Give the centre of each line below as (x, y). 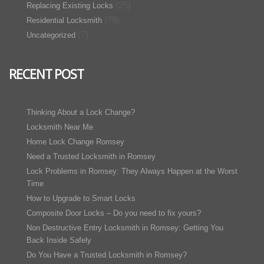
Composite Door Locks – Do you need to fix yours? (114, 213)
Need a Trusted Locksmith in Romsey (91, 157)
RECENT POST (46, 74)
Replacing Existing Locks (70, 6)
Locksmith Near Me (60, 127)
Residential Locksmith (64, 21)
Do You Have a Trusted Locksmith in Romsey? (107, 255)
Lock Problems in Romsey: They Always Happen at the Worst (132, 171)
